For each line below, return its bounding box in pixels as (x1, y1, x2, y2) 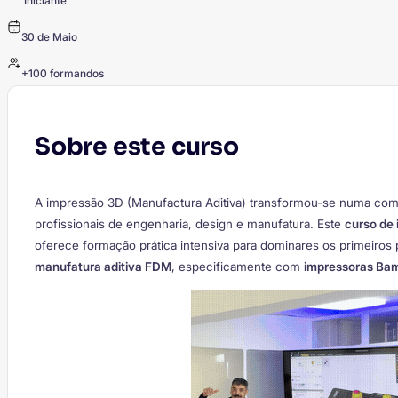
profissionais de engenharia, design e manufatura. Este (35, 217, 345, 232)
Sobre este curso (35, 131, 239, 162)
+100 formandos (21, 66, 104, 80)
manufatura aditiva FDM (35, 259, 171, 275)
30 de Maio (21, 29, 77, 44)
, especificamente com (171, 259, 304, 275)
